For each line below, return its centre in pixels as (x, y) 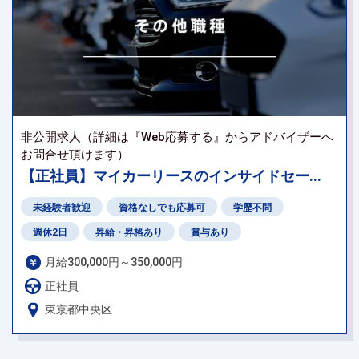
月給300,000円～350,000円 (114, 262)
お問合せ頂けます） (75, 155)
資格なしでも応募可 (162, 208)
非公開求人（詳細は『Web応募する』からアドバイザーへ (177, 137)
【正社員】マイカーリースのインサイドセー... (171, 176)
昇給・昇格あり (129, 233)
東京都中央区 (79, 310)
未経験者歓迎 (62, 208)
